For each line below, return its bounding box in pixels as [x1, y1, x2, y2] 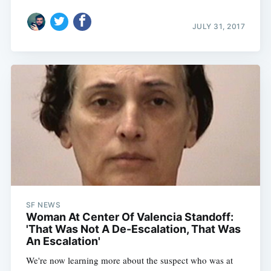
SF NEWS [25, 200, 61, 210]
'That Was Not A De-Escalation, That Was [25, 223, 241, 236]
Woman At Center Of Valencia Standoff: [25, 211, 233, 224]
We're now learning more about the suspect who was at [25, 254, 233, 267]
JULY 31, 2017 [192, 21, 246, 31]
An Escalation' [25, 235, 100, 248]
